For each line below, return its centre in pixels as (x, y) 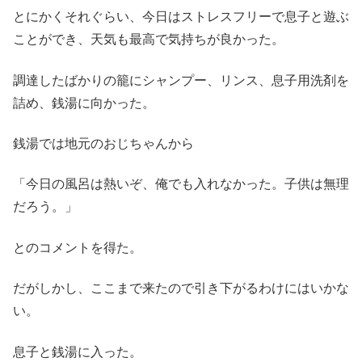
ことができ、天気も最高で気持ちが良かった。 (149, 40)
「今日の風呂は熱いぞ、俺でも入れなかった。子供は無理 (181, 184)
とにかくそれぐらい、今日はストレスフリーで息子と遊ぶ (181, 17)
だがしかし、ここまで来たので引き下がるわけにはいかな (181, 288)
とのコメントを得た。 (78, 247)
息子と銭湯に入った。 (78, 351)
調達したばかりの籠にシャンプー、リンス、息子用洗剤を (181, 80)
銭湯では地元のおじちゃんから (103, 144)
